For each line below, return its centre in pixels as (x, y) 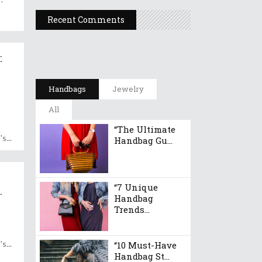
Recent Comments (86, 20)
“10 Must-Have (145, 245)
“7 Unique (136, 187)
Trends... (132, 209)
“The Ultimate (145, 129)
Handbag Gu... (143, 140)
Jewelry (128, 89)
